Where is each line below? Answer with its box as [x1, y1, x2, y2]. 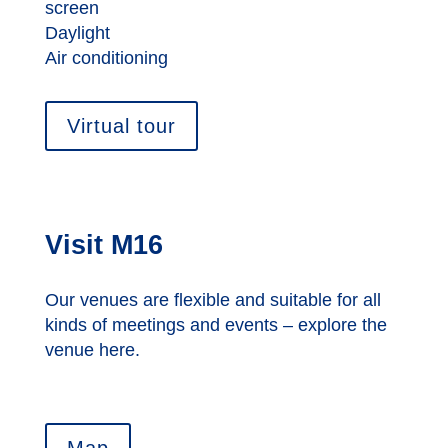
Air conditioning [44, 47, 168, 68]
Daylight [44, 22, 110, 43]
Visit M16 [44, 230, 163, 261]
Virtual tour [66, 114, 176, 137]
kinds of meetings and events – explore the [44, 315, 387, 336]
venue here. [44, 340, 140, 361]
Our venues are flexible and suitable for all [44, 290, 381, 311]
